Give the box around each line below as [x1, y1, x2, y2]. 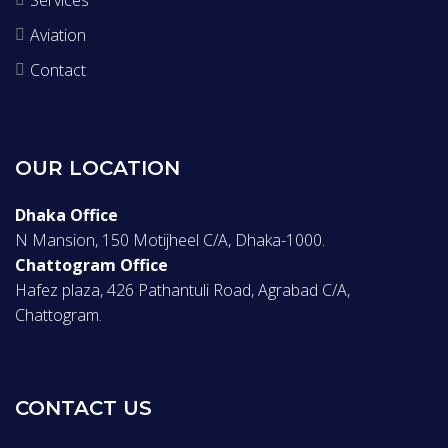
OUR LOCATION [15, 155, 180, 180]
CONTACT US [15, 395, 152, 420]
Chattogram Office [15, 253, 168, 276]
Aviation [30, 23, 86, 46]
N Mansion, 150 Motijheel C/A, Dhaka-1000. [15, 228, 325, 251]
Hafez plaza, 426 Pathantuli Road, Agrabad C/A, [15, 278, 350, 301]
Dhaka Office [15, 203, 118, 226]
